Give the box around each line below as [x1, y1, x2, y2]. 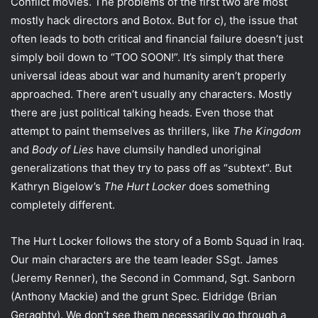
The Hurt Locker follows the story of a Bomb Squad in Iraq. [11, 234, 305, 248]
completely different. [11, 198, 115, 212]
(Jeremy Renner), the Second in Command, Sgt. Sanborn [11, 271, 295, 285]
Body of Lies [32, 143, 94, 157]
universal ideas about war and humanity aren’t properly [11, 69, 286, 83]
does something [186, 180, 270, 194]
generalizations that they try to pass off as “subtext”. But [11, 161, 292, 175]
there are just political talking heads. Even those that [11, 106, 273, 120]
